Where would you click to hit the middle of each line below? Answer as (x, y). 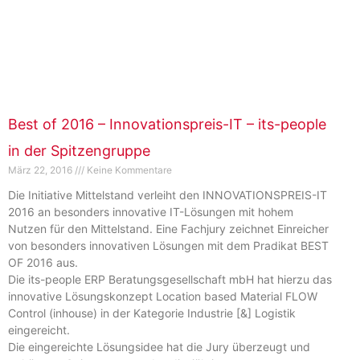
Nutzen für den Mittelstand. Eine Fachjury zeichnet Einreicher (168, 229)
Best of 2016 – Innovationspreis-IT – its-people (167, 125)
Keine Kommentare (128, 170)
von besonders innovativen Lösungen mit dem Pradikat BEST (168, 246)
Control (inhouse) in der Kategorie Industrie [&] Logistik (152, 313)
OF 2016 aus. (43, 263)
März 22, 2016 (41, 170)
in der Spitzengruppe (79, 151)
